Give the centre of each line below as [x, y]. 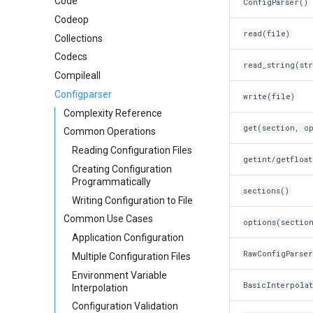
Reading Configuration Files [132, 150]
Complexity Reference [113, 113]
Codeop [72, 19]
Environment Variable [119, 275]
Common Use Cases [108, 219]
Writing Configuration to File [132, 200]
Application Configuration [128, 238]
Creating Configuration [122, 169]
